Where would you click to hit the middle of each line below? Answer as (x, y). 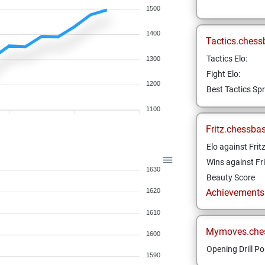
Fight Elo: (223, 74)
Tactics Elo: (227, 59)
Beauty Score (230, 177)
